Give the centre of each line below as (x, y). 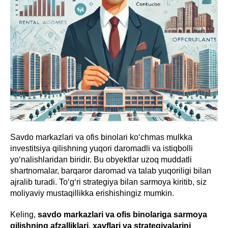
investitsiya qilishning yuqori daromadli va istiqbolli (102, 148)
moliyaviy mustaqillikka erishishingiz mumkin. (92, 193)
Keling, (24, 215)
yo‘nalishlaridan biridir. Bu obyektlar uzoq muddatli (101, 160)
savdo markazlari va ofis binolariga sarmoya (122, 215)
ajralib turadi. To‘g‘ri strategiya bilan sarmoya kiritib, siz (108, 182)
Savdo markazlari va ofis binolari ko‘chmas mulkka (101, 137)
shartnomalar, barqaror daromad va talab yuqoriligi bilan (111, 171)
